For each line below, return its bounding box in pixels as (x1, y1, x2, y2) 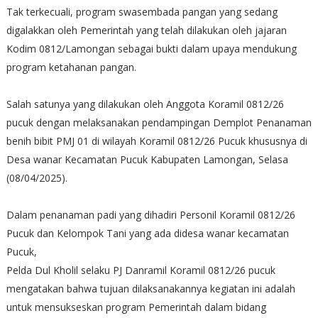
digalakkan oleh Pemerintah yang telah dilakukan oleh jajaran (6, 23, 287, 37)
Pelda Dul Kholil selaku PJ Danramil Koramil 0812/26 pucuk (6, 263, 275, 277)
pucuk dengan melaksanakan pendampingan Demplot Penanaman (6, 115, 312, 129)
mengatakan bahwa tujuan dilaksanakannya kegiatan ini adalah (6, 281, 295, 295)
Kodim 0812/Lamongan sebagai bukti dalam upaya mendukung (6, 41, 297, 55)
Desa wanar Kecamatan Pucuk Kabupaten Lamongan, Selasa (6, 152, 288, 166)
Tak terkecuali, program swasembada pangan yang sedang (6, 4, 278, 18)
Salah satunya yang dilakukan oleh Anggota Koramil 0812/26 (6, 97, 284, 111)
